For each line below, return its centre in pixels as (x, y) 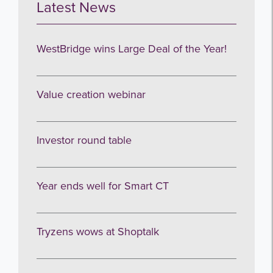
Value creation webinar (91, 95)
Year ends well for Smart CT (103, 186)
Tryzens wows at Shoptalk (98, 232)
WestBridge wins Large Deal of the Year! (132, 49)
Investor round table (84, 140)
